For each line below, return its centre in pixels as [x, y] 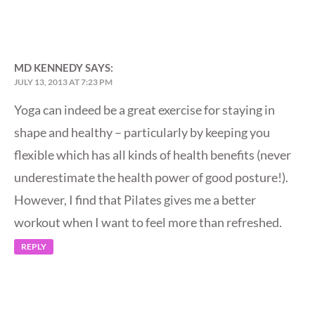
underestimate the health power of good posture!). [151, 178]
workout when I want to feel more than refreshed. [148, 223]
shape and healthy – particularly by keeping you [142, 133]
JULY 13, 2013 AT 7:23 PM [63, 82]
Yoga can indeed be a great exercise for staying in [144, 110]
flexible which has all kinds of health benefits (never [153, 155]
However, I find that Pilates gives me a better [135, 200]
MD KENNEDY [49, 68]
